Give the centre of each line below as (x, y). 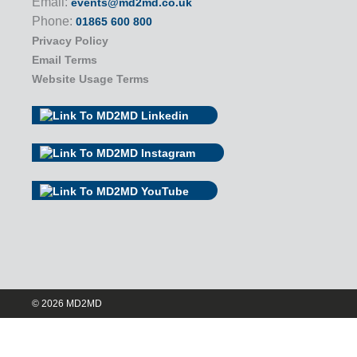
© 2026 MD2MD (67, 303)
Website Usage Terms (90, 78)
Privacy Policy (70, 40)
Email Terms (65, 59)
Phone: (54, 21)
